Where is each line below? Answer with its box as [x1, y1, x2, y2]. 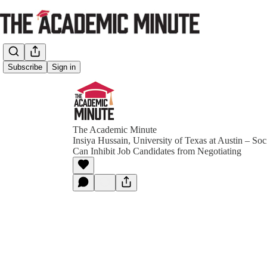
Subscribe [8, 63, 42, 72]
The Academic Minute [73, 125, 157, 135]
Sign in [52, 63, 76, 72]
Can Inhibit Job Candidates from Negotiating [73, 146, 241, 156]
